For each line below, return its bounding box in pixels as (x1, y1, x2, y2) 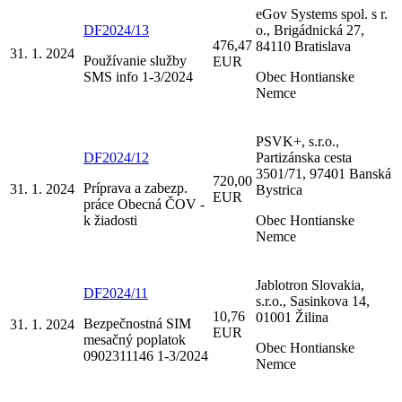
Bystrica (256, 181, 302, 197)
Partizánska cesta (256, 149, 352, 165)
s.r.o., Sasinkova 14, (256, 293, 370, 309)
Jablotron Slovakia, (256, 276, 364, 293)
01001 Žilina (256, 309, 328, 325)
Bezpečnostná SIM (83, 315, 191, 331)
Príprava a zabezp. (83, 179, 188, 196)
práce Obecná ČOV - (83, 196, 205, 212)
